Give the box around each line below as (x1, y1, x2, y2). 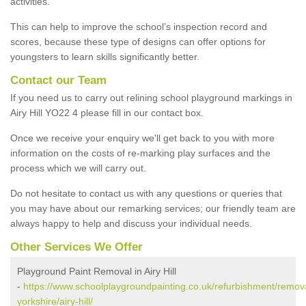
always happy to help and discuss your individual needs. (10, 217, 252, 229)
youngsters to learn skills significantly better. (10, 51, 199, 62)
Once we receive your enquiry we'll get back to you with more (10, 132, 275, 143)
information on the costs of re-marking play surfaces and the (10, 147, 270, 158)
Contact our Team (10, 73, 107, 87)
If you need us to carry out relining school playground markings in (10, 92, 292, 103)
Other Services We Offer (10, 240, 143, 253)
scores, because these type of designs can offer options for (10, 36, 266, 47)
